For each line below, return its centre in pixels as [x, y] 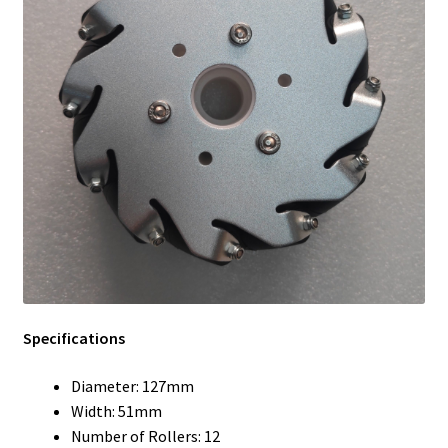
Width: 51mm [116, 410]
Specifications [73, 338]
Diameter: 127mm [132, 385]
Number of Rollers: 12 [145, 435]
